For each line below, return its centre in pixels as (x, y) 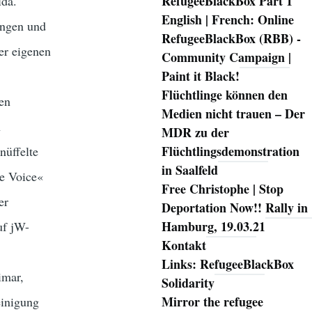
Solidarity (188, 283)
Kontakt (184, 245)
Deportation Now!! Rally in (234, 208)
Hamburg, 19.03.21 (213, 227)
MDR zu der (195, 133)
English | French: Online (227, 20)
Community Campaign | (226, 57)
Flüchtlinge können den (224, 95)
